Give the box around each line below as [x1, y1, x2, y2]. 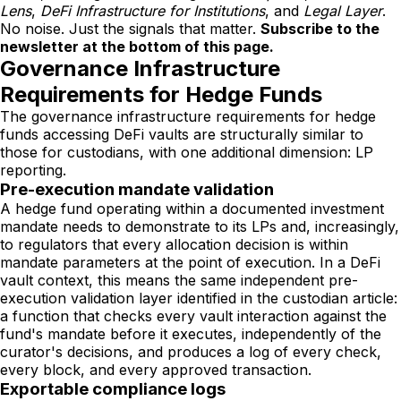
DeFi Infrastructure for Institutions [40, 2, 265, 21]
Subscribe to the [260, 20, 380, 38]
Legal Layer [303, 2, 382, 21]
